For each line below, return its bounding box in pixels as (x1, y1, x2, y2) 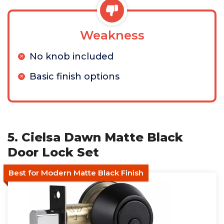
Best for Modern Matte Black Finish (8, 168, 143, 177)
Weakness (79, 28, 144, 42)
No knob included (29, 51, 113, 62)
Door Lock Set (7, 145, 99, 159)
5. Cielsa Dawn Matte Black (7, 130, 183, 144)
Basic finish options (29, 71, 119, 82)
